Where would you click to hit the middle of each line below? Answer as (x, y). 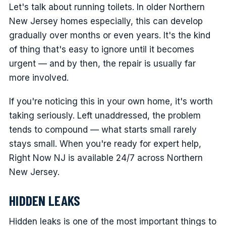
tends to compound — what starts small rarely (103, 129)
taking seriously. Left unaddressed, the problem (105, 115)
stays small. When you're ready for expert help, (105, 144)
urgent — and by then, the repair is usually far (102, 63)
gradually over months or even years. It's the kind (109, 35)
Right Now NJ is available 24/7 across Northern (106, 158)
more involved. (39, 77)
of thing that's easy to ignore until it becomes (101, 49)
